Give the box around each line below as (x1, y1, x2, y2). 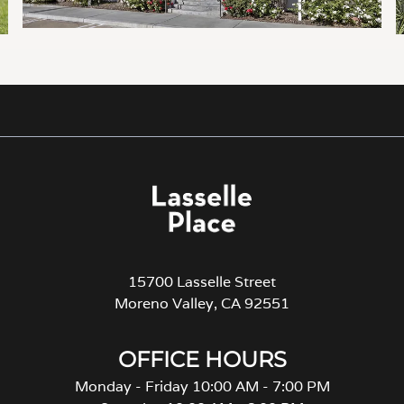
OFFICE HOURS (117, 345, 287, 372)
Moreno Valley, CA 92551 (115, 293, 289, 313)
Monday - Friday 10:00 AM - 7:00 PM (74, 376, 330, 396)
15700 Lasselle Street (128, 271, 276, 291)
